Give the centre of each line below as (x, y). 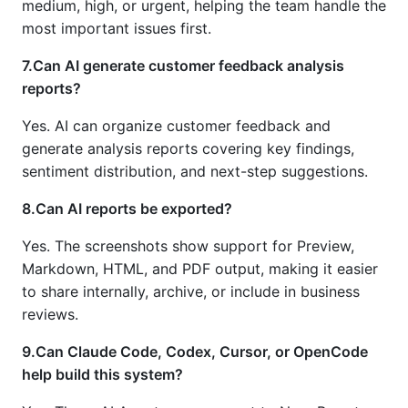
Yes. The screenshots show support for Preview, (188, 246)
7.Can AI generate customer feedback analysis (183, 66)
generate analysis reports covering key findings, (188, 149)
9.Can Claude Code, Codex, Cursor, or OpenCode (195, 352)
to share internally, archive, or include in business (191, 292)
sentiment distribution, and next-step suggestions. (195, 172)
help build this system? (102, 375)
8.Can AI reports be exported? (127, 209)
